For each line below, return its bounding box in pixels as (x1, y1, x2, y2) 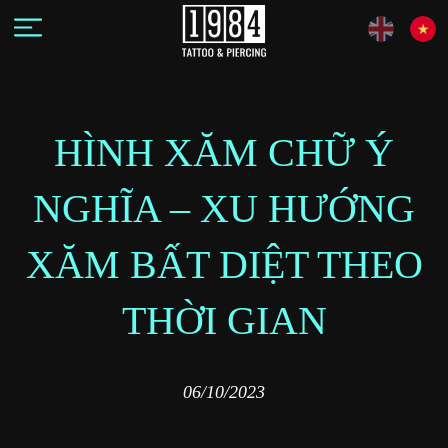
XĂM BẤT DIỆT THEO (25, 242, 423, 287)
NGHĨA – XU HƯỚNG (33, 186, 415, 231)
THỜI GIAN (121, 298, 327, 343)
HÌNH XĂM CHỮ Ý (54, 130, 394, 175)
